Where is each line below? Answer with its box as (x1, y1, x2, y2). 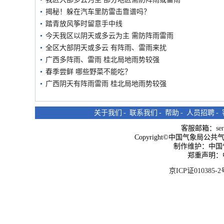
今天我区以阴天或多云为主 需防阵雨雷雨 (45, 32, 173, 39)
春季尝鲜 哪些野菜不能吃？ (45, 68, 131, 75)
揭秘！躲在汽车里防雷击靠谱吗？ (45, 8, 150, 15)
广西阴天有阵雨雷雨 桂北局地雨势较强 (45, 80, 166, 87)
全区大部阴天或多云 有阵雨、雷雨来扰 (45, 44, 166, 51)
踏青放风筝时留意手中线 (45, 20, 122, 27)
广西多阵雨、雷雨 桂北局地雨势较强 (45, 56, 159, 63)
